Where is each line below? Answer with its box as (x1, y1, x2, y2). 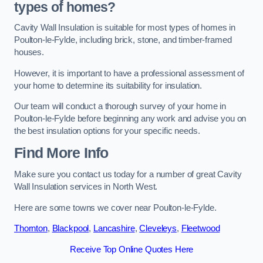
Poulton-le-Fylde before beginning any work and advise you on (14, 114, 247, 124)
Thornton (14, 224, 48, 234)
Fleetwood (181, 224, 220, 234)
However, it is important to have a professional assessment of (14, 68, 245, 78)
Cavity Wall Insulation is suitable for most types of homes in (14, 23, 236, 33)
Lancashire (93, 224, 135, 234)
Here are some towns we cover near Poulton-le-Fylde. (14, 203, 217, 213)
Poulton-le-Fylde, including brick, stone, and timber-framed (14, 35, 232, 45)
